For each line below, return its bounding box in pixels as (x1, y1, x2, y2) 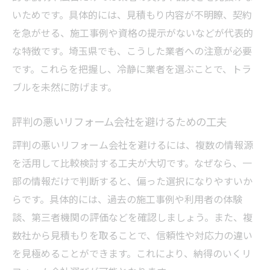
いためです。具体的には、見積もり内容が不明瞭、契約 (12, 7, 252, 22)
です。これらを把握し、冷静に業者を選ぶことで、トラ (12, 61, 251, 76)
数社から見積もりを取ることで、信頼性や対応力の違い (12, 227, 253, 242)
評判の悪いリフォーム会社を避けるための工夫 (12, 113, 227, 129)
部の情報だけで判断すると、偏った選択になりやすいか (12, 173, 253, 188)
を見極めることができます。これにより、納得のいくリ (12, 245, 251, 260)
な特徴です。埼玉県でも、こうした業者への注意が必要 (12, 43, 252, 58)
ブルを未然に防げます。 (12, 79, 117, 94)
